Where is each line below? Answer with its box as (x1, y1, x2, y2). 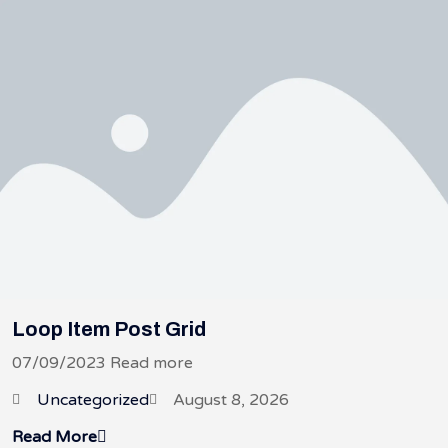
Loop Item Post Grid (12, 317, 206, 340)
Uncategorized (36, 389, 149, 410)
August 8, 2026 (173, 389, 289, 410)
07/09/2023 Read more (12, 352, 193, 373)
